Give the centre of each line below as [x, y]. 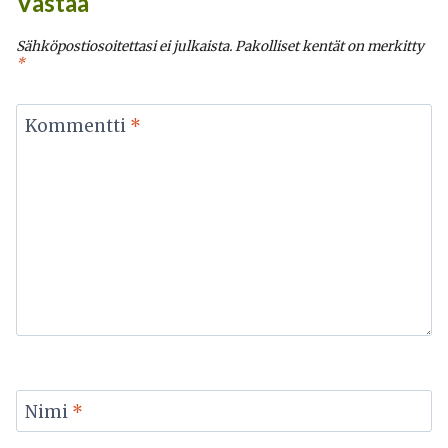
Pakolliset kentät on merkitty [329, 46]
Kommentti [77, 126]
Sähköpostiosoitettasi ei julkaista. [124, 46]
